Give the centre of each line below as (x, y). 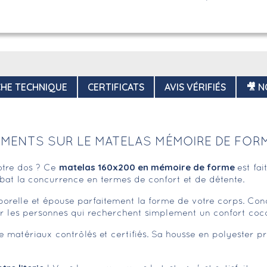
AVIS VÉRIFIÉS (195, 87)
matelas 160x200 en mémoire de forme (148, 167)
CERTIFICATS (116, 87)
